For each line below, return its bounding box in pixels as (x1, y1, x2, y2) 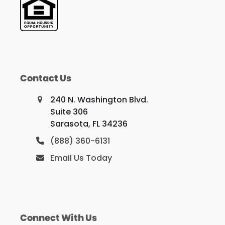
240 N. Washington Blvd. (50, 94, 148, 106)
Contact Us (20, 72, 71, 85)
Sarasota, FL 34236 (50, 118, 128, 130)
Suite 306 (50, 106, 88, 118)
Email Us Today (50, 152, 112, 164)
